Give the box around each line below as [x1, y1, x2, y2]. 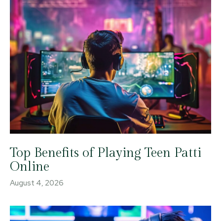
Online [10, 159, 49, 174]
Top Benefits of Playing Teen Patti [10, 145, 201, 160]
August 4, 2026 [10, 178, 64, 188]
